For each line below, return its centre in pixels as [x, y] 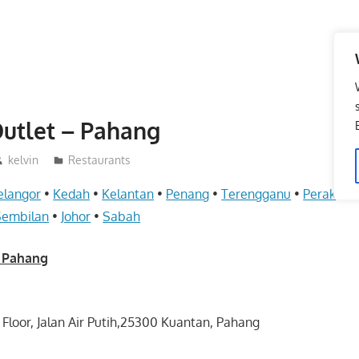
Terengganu [256, 194]
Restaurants [99, 160]
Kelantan [128, 194]
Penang [188, 194]
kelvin [23, 160]
